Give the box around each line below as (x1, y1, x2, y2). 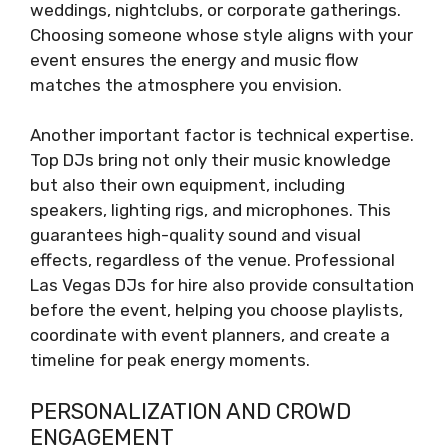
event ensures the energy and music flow (30, 49, 359, 70)
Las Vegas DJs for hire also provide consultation (30, 275, 414, 296)
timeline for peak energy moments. (30, 350, 310, 371)
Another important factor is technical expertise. (30, 125, 414, 146)
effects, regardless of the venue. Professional (30, 250, 395, 271)
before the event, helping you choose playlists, (30, 300, 403, 321)
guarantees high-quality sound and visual (30, 225, 361, 246)
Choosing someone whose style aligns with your (30, 24, 413, 45)
